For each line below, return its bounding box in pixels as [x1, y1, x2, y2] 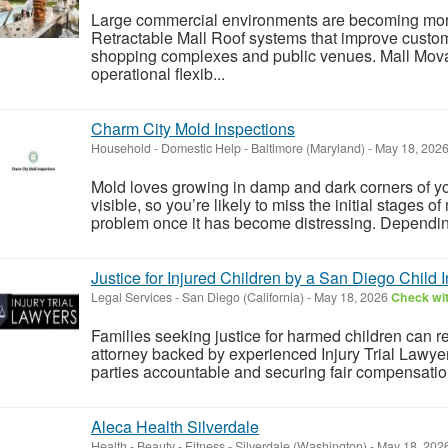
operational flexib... [91, 61, 225, 85]
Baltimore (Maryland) [251, 138, 365, 157]
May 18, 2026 [311, 287, 391, 306]
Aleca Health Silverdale [91, 414, 259, 438]
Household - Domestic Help [91, 138, 241, 157]
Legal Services [91, 287, 172, 306]
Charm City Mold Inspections [91, 116, 295, 140]
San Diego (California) [182, 287, 304, 306]
